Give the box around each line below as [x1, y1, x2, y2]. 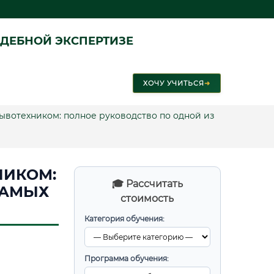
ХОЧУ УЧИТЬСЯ [143, 79, 204, 87]
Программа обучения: [84, 254, 169, 263]
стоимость [120, 193, 174, 204]
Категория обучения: [84, 214, 165, 223]
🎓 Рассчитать [111, 178, 183, 190]
